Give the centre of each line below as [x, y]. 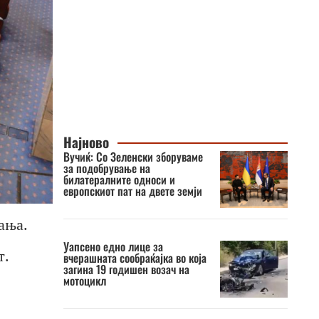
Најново [86, 142]
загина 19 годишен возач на [126, 269]
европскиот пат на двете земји [132, 191]
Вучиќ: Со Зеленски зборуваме [133, 157]
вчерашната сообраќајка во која [135, 258]
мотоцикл [84, 281]
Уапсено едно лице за [113, 246]
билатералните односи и [119, 179]
